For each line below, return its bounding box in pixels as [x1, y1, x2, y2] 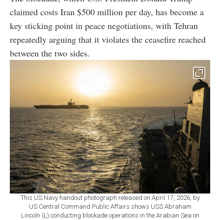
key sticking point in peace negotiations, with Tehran [10, 19, 198, 31]
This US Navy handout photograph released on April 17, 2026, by [20, 193, 200, 201]
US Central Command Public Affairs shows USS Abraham [28, 202, 192, 210]
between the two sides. [10, 47, 90, 59]
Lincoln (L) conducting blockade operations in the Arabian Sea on [21, 211, 199, 219]
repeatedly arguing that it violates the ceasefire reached [10, 33, 206, 45]
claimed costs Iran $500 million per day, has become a [10, 5, 204, 18]
